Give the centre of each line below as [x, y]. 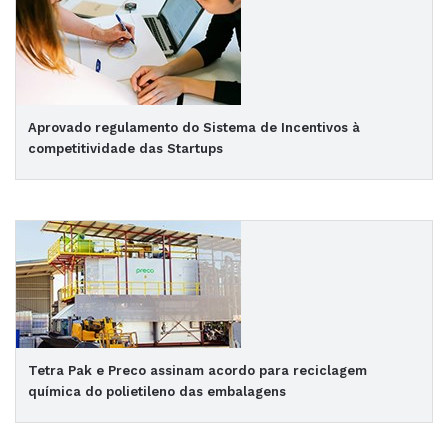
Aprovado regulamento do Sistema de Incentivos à [194, 127]
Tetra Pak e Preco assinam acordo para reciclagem [197, 370]
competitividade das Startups [125, 148]
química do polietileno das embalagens [157, 391]
